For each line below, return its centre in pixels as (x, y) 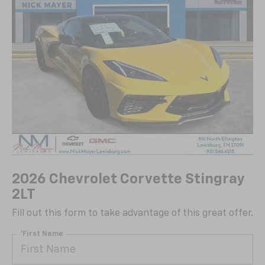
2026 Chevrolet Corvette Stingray (128, 180)
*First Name (41, 234)
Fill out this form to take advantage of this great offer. (132, 214)
